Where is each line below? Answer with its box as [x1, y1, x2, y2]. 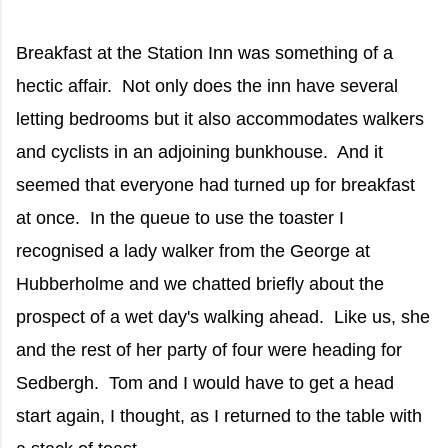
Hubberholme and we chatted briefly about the [16, 273, 384, 294]
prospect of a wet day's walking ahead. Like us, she [16, 306, 430, 327]
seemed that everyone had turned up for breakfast [16, 174, 415, 195]
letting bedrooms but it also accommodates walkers [16, 108, 424, 129]
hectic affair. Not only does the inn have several [16, 75, 398, 96]
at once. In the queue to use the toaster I [16, 207, 344, 228]
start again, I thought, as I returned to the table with [16, 405, 422, 426]
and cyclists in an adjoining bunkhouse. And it [16, 141, 383, 162]
